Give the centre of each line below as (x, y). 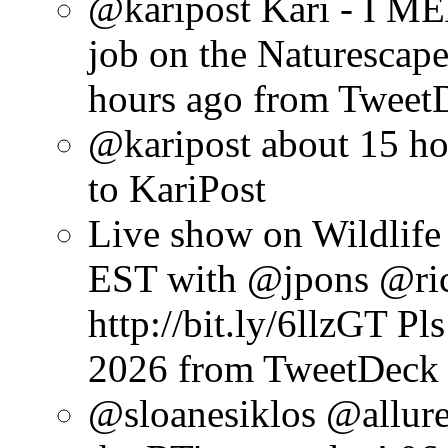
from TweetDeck (308, 369)
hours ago (165, 99)
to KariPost (177, 189)
